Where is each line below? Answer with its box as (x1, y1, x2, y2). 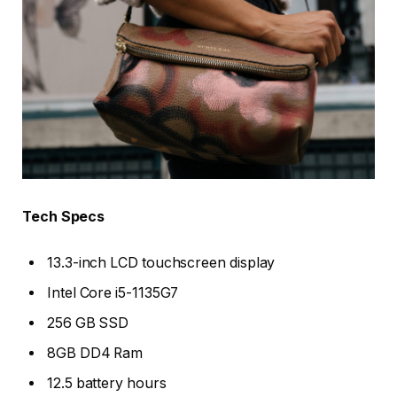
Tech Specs (22, 208, 105, 226)
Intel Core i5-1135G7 (47, 284, 179, 301)
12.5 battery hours (47, 374, 167, 392)
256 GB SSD (47, 314, 129, 331)
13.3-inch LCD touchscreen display (47, 253, 276, 271)
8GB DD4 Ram (47, 344, 144, 362)
